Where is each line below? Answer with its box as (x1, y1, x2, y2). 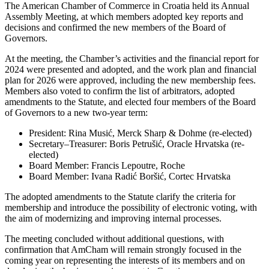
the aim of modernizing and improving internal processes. (5, 213, 222, 223)
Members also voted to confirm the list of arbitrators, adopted (5, 85, 235, 96)
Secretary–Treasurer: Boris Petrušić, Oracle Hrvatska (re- (29, 138, 244, 149)
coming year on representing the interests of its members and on (5, 255, 245, 265)
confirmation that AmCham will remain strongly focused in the (5, 244, 241, 255)
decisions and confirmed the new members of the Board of (5, 22, 226, 32)
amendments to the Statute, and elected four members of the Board (5, 96, 256, 107)
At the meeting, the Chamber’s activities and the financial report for (5, 53, 259, 64)
